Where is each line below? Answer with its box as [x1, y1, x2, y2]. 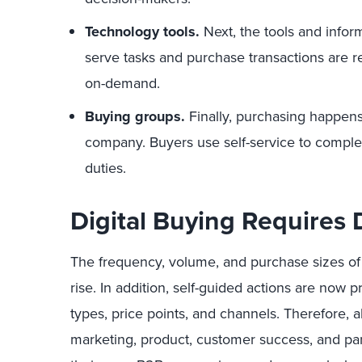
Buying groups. [85, 105, 185, 127]
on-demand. [85, 72, 160, 94]
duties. [85, 157, 126, 179]
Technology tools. [85, 20, 200, 42]
